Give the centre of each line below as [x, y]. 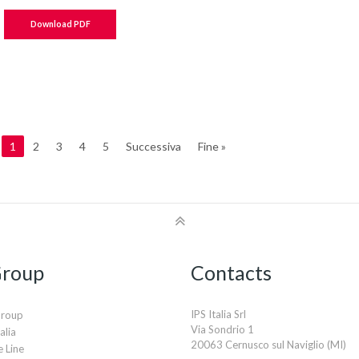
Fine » [212, 146]
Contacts [231, 272]
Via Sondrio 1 [222, 329]
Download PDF [60, 24]
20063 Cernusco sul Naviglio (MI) [268, 345]
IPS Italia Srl [218, 314]
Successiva [154, 146]
